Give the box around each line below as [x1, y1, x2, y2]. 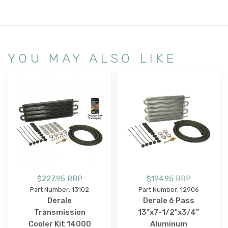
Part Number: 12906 [138, 185, 199, 193]
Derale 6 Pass [142, 195, 194, 205]
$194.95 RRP [146, 174, 191, 183]
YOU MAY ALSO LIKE [8, 50, 177, 66]
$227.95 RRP [37, 174, 82, 183]
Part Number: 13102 [30, 185, 89, 193]
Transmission [34, 207, 85, 217]
